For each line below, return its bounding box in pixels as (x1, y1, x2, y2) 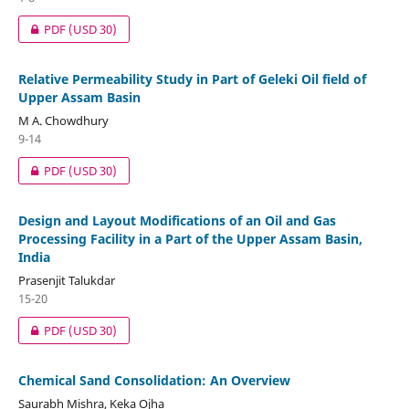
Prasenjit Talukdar (17, 271, 115, 288)
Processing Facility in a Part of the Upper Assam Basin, (17, 229, 362, 247)
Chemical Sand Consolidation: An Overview (17, 371, 290, 389)
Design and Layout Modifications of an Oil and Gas (17, 211, 336, 229)
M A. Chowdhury (17, 111, 109, 129)
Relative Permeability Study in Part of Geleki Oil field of (17, 69, 366, 88)
